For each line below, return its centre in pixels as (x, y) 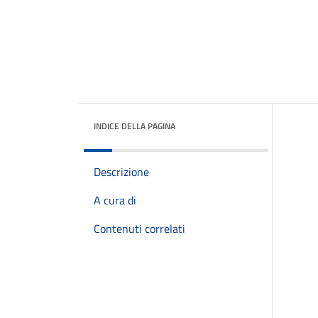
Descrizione (121, 172)
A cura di (115, 200)
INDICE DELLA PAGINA (135, 126)
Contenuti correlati (139, 229)
